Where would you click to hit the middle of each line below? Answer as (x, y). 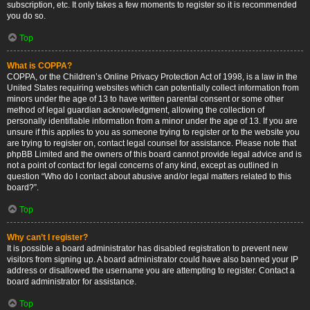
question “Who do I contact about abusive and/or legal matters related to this (149, 176)
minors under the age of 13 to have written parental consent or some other (145, 99)
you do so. (26, 16)
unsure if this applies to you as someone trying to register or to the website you (153, 132)
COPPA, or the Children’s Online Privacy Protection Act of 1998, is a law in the (152, 77)
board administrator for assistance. (72, 282)
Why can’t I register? (47, 237)
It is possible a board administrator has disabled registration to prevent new (147, 248)
